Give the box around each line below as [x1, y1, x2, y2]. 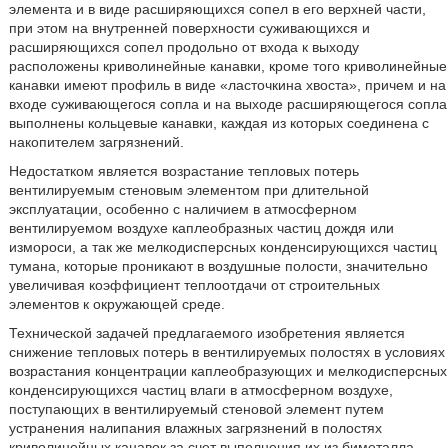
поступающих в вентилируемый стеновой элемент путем [8, 401, 384, 417]
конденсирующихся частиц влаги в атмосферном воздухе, [8, 382, 393, 398]
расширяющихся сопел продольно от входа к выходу [8, 39, 359, 55]
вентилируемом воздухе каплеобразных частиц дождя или [8, 220, 394, 236]
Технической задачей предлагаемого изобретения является [8, 325, 405, 341]
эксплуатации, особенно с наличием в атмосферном [8, 201, 357, 217]
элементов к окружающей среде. [8, 296, 225, 312]
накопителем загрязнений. [8, 134, 184, 150]
